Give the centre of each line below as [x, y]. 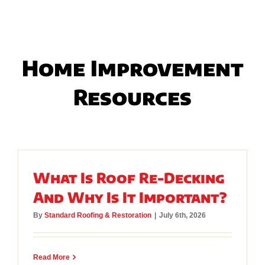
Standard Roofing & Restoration [98, 215]
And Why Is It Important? [130, 197]
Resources [132, 96]
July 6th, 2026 [182, 215]
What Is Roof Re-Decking [129, 177]
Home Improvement [132, 67]
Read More [51, 257]
